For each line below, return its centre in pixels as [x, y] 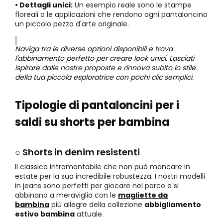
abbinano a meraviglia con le [66, 195]
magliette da [143, 195]
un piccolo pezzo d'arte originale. [72, 24]
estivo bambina [45, 214]
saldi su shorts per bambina [92, 122]
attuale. [89, 214]
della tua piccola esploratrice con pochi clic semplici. [104, 77]
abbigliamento [173, 205]
